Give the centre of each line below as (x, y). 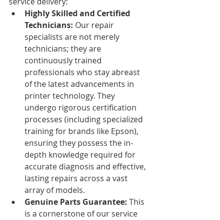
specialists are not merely (73, 37)
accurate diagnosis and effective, (86, 166)
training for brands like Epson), (82, 131)
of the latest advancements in (80, 84)
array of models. (55, 190)
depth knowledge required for (81, 154)
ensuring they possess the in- (79, 143)
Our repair (95, 25)
